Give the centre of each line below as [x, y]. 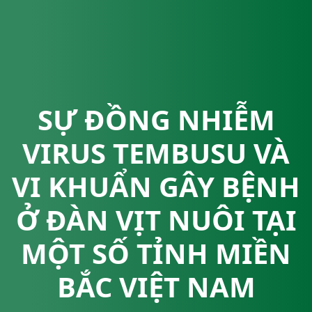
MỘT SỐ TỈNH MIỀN [156, 253]
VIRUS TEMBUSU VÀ [156, 153]
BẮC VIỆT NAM [156, 287]
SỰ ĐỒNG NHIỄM [156, 120]
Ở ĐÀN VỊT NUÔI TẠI [156, 220]
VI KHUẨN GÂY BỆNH [156, 187]
